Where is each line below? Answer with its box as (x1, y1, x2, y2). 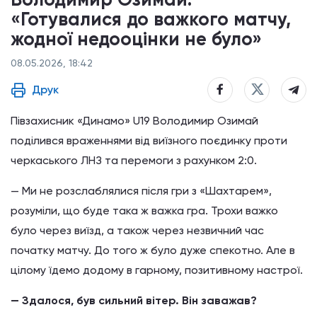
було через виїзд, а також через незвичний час (11, 223, 264, 237)
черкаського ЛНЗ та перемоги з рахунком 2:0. (11, 153, 257, 167)
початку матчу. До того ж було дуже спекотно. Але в (11, 243, 295, 257)
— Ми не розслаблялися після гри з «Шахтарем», (11, 183, 272, 197)
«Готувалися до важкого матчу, (11, 7, 291, 30)
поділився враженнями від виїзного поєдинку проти (11, 133, 287, 147)
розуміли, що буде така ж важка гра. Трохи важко (11, 203, 278, 217)
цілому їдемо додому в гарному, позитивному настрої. (11, 263, 303, 277)
